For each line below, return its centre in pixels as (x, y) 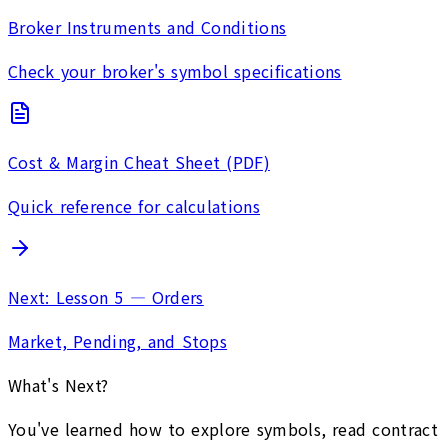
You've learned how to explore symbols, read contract (223, 428)
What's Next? (58, 384)
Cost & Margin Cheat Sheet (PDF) (139, 161)
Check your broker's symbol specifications (175, 70)
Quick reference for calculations (134, 205)
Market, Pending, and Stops (118, 340)
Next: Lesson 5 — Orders (106, 296)
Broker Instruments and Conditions (147, 26)
